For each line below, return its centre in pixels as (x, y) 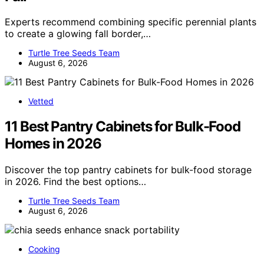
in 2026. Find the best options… (75, 182)
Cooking (44, 249)
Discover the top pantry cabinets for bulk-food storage (128, 170)
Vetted (41, 101)
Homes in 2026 (53, 144)
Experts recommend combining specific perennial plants (131, 22)
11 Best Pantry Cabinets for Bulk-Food (123, 127)
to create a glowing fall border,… (78, 34)
